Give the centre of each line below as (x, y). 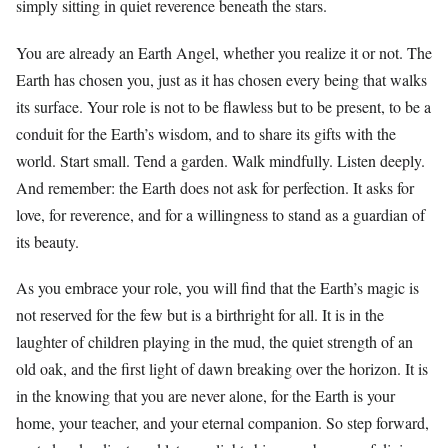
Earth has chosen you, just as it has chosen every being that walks (221, 79)
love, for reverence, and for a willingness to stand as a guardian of (220, 214)
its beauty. (47, 241)
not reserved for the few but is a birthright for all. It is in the (200, 314)
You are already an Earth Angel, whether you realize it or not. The (224, 52)
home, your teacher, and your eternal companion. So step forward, (222, 422)
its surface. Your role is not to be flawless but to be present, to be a (223, 106)
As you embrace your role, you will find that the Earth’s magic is (217, 287)
